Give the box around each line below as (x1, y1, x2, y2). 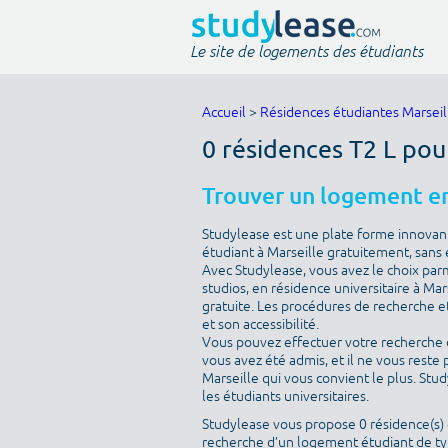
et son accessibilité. (202, 316, 319, 333)
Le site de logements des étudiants (190, 40, 423, 60)
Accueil (202, 104, 246, 121)
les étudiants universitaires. (202, 388, 369, 405)
